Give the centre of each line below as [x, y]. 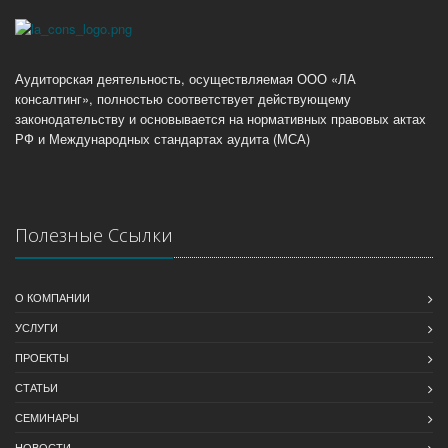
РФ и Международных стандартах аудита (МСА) [162, 139]
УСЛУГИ [36, 327]
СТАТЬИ [36, 387]
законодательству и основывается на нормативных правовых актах [220, 119]
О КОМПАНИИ [52, 297]
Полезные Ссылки [94, 235]
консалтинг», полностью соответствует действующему [183, 99]
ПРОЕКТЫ [42, 357]
